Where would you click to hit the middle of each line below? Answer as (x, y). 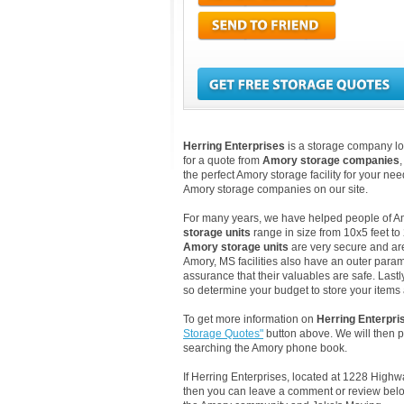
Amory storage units (236, 247)
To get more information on (250, 319)
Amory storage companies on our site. (275, 189)
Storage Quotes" (223, 334)
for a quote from (223, 161)
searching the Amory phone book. (265, 348)
